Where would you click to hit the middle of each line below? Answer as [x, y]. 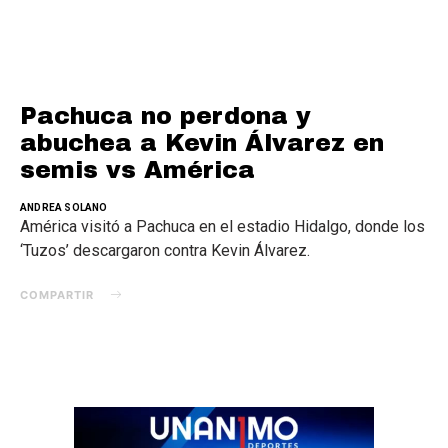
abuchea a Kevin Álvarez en [202, 142]
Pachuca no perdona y [165, 115]
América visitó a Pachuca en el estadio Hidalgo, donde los [222, 226]
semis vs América [137, 169]
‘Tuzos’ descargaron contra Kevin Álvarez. [165, 250]
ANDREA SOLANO [64, 207]
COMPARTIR [57, 294]
